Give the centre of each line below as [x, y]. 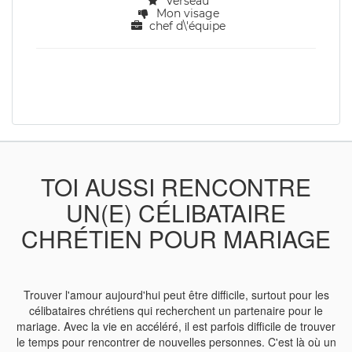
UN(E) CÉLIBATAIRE [176, 213]
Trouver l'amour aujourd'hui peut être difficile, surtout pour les [176, 295]
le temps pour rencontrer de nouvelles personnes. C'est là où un [176, 342]
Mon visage [186, 13]
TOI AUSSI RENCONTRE [176, 187]
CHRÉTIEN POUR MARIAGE [176, 238]
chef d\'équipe [186, 26]
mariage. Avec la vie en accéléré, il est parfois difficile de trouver [176, 326]
